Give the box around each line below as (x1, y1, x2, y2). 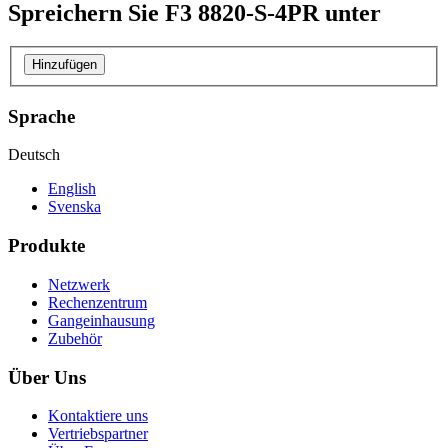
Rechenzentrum (48, 293, 147, 311)
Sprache (8, 105, 75, 127)
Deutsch (8, 146, 60, 164)
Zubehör (48, 329, 102, 347)
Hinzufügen (32, 57, 97, 73)
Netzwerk (48, 275, 110, 293)
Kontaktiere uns (48, 407, 148, 425)
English (48, 180, 96, 198)
